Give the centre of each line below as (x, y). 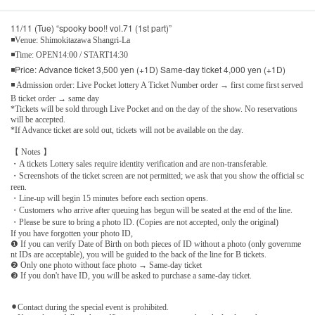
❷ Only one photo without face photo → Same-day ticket (106, 265)
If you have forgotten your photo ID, (72, 233)
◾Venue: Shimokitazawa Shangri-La (70, 40)
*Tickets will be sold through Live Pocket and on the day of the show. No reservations (154, 109)
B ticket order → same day (55, 98)
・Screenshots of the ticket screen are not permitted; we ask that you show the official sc (157, 175)
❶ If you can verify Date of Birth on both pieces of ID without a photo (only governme (156, 244)
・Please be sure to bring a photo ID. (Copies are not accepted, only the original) (144, 222)
